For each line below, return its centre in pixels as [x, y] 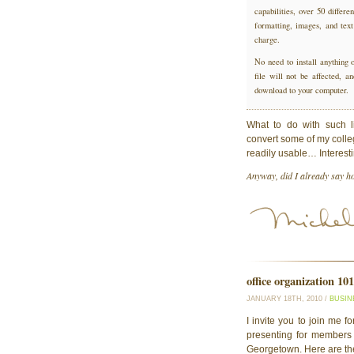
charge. [267, 39]
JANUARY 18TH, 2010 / [288, 298]
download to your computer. [301, 90]
